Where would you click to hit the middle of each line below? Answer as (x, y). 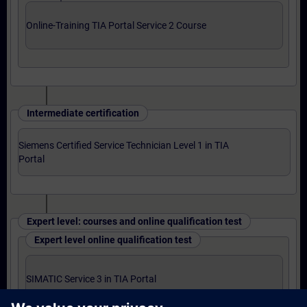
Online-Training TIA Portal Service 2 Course (116, 25)
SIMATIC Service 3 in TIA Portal (91, 279)
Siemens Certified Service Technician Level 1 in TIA (124, 145)
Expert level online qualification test (113, 240)
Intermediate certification (83, 113)
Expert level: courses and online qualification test (134, 221)
